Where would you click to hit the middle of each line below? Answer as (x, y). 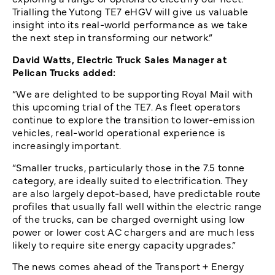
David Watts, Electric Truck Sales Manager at (120, 59)
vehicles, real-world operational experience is (119, 132)
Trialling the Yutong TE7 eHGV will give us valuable (130, 11)
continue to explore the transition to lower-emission (134, 119)
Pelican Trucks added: (64, 72)
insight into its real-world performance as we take (130, 24)
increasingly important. (67, 145)
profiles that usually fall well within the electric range (137, 205)
